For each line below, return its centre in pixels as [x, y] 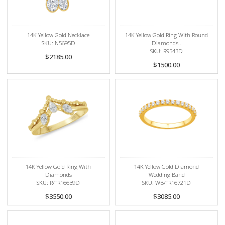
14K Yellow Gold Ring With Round [167, 35]
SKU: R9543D [167, 51]
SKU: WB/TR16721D [167, 183]
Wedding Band [166, 175]
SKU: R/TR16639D [59, 183]
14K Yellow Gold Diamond [167, 166]
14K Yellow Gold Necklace [59, 35]
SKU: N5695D [58, 43]
